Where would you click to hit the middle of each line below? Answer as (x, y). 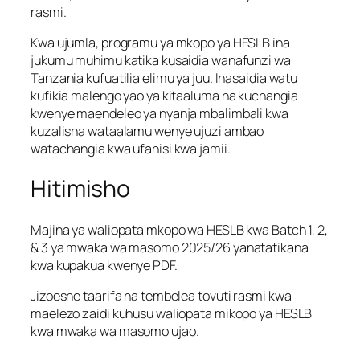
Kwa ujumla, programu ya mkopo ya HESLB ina (160, 42)
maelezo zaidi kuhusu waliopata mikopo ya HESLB (172, 314)
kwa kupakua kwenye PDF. (104, 266)
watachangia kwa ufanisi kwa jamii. (131, 148)
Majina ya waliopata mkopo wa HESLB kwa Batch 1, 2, (179, 230)
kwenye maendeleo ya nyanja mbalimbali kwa (160, 113)
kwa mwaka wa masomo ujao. (115, 331)
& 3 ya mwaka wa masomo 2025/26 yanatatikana (170, 248)
